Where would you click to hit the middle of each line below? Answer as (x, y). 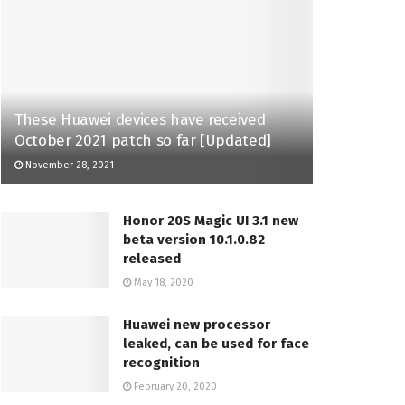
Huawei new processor (197, 324)
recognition (161, 362)
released (152, 258)
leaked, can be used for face (216, 343)
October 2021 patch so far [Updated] (143, 140)
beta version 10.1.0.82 (194, 239)
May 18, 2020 (162, 282)
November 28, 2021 (68, 165)
